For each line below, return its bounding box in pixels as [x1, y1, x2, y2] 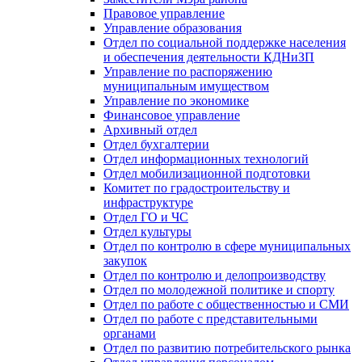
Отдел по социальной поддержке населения [103, 35, 346, 49]
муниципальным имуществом [103, 78, 269, 93]
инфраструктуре [103, 195, 193, 209]
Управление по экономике [103, 93, 249, 107]
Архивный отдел [103, 122, 197, 137]
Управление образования [103, 20, 242, 35]
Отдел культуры [103, 224, 192, 238]
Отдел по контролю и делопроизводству [103, 267, 326, 282]
